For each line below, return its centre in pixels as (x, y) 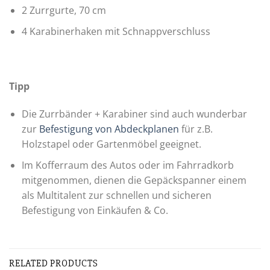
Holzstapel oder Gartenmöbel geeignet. (111, 144)
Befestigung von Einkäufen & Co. (96, 210)
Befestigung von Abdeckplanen (109, 129)
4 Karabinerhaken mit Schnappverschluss (116, 31)
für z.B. (196, 129)
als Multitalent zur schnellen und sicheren (116, 195)
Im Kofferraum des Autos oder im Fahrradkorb (127, 165)
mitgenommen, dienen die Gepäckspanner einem (134, 180)
